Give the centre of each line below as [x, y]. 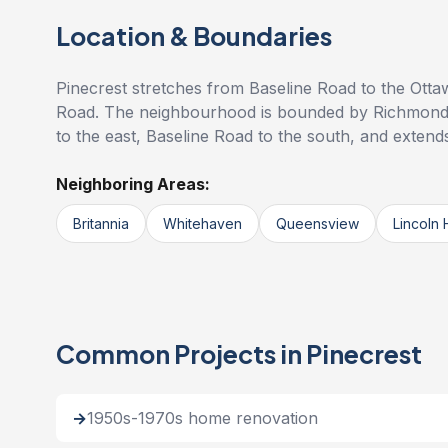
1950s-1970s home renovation [202, 418]
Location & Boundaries [194, 36]
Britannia [101, 223]
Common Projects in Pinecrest [239, 354]
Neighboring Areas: [133, 184]
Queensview [317, 223]
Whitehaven [202, 223]
